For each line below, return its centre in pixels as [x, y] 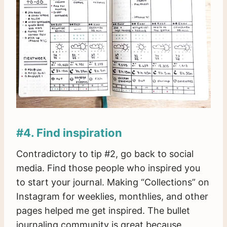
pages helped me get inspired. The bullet [103, 211]
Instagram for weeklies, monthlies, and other [112, 197]
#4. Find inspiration [69, 133]
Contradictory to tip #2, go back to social [105, 154]
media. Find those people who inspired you [108, 168]
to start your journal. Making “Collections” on [113, 182]
